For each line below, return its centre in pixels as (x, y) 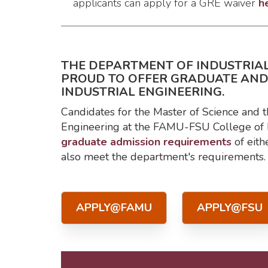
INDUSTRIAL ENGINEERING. (143, 92)
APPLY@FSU (230, 208)
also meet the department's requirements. (163, 157)
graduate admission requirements (146, 142)
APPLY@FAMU (114, 208)
